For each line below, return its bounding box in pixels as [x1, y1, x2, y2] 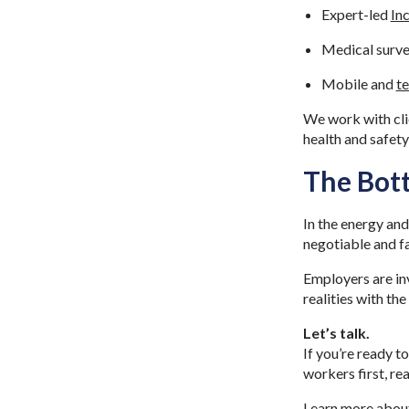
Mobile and [320, 75, 396, 92]
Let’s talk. [302, 324, 370, 341]
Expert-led [320, 5, 391, 23]
